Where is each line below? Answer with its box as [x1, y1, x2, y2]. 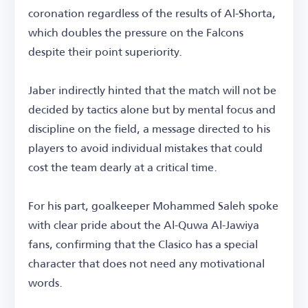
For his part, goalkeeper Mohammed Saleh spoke [28, 194, 278, 216]
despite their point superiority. [28, 40, 185, 62]
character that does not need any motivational [28, 252, 265, 274]
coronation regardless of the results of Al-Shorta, [28, 1, 276, 23]
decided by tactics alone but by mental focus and [28, 98, 276, 120]
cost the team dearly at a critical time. [28, 155, 217, 177]
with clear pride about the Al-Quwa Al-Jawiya [28, 213, 259, 235]
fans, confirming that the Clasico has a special [28, 232, 258, 254]
